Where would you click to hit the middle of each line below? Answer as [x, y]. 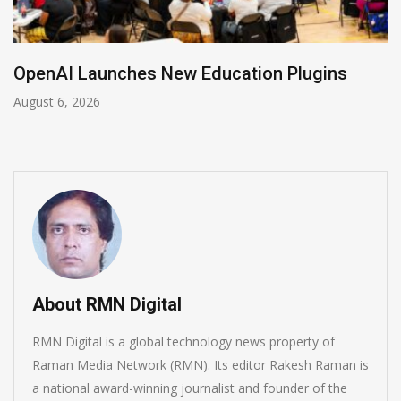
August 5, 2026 [87, 102]
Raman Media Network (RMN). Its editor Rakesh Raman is [200, 365]
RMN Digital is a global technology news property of [183, 342]
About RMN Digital [107, 305]
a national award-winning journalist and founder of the [190, 388]
